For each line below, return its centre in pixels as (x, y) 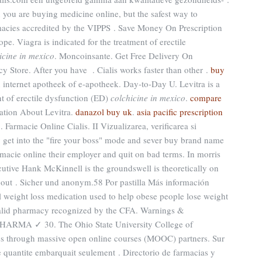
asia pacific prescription (180, 112)
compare (206, 98)
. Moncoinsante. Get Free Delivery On (124, 56)
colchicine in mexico (148, 98)
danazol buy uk (104, 112)
